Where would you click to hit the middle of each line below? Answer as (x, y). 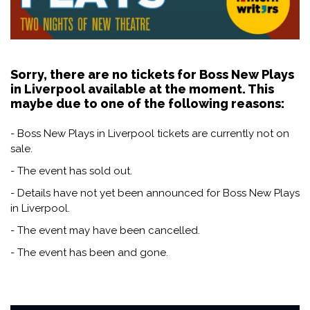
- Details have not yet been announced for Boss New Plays (155, 193)
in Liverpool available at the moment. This (142, 89)
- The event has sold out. (71, 171)
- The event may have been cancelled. (105, 230)
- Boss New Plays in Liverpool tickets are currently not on (150, 133)
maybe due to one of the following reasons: (147, 103)
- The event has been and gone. (89, 252)
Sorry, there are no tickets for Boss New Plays (152, 74)
